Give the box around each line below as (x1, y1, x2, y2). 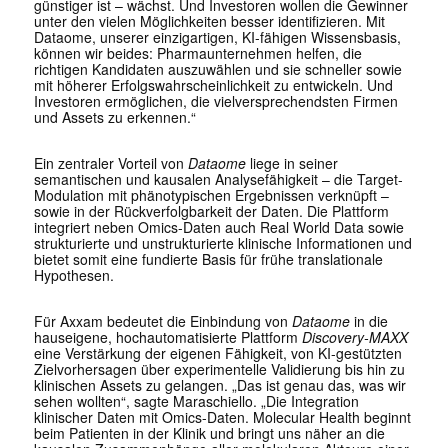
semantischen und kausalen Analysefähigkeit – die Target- (33, 169, 403, 190)
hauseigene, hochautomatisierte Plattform (33, 327, 302, 348)
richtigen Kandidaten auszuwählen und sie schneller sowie (33, 59, 402, 80)
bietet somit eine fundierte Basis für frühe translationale (33, 249, 383, 270)
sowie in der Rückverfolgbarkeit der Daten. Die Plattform (33, 201, 389, 222)
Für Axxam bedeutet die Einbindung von (33, 311, 292, 332)
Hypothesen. (33, 265, 114, 286)
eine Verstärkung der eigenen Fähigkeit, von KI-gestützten (33, 343, 402, 364)
